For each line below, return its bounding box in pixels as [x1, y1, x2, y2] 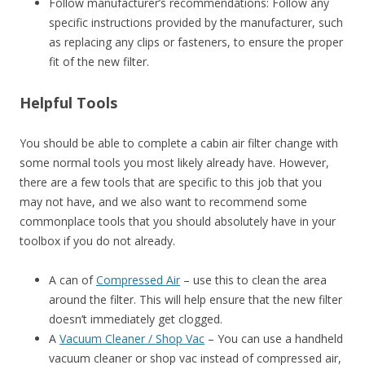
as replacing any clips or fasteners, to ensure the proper [49, 33, 343, 50]
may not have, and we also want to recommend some [20, 193, 307, 209]
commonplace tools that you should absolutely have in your [20, 213, 336, 229]
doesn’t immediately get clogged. [49, 310, 222, 327]
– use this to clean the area [180, 271, 327, 288]
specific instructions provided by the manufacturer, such [49, 14, 343, 30]
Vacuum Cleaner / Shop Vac [59, 330, 204, 346]
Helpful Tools [20, 92, 117, 112]
